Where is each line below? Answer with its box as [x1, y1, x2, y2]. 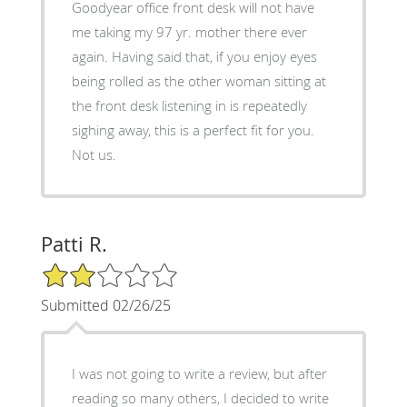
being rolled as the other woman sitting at [71, 71, 326, 90]
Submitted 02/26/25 [40, 294, 171, 315]
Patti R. [40, 230, 107, 257]
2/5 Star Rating [40, 260, 131, 278]
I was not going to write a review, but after [71, 363, 327, 382]
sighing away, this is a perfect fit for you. [71, 120, 314, 139]
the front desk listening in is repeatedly [71, 95, 307, 114]
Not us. [71, 144, 116, 164]
